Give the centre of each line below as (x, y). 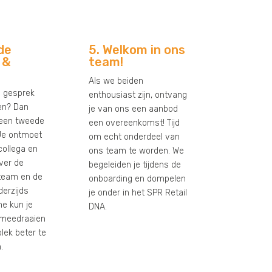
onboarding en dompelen (137, 178)
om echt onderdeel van (134, 137)
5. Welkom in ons (137, 49)
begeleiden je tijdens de (134, 165)
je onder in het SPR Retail (138, 192)
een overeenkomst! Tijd (134, 123)
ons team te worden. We (136, 151)
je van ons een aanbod (133, 109)
